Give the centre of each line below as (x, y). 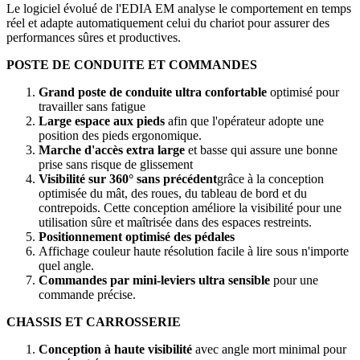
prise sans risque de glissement (116, 165)
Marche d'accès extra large (112, 150)
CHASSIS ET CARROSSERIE (94, 322)
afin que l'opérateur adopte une (244, 121)
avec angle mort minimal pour (269, 350)
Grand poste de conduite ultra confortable (153, 92)
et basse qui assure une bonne (261, 150)
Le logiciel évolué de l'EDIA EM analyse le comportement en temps (179, 9)
